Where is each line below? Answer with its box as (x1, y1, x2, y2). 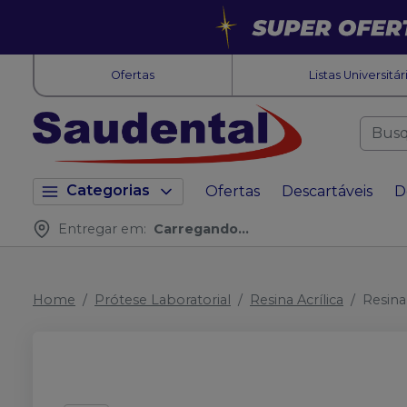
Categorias (66, 181, 150, 199)
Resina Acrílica (250, 291, 343, 308)
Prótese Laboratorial (94, 291, 231, 308)
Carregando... (154, 220, 249, 237)
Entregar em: (58, 220, 146, 237)
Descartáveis (282, 182, 372, 200)
